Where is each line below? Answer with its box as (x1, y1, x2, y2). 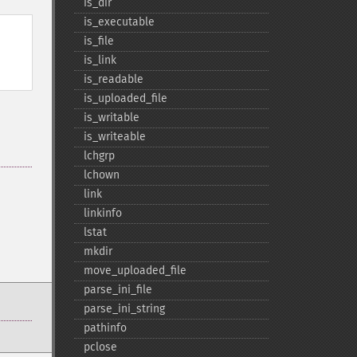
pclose (83, 340, 117, 354)
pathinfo (83, 321, 127, 335)
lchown (83, 168, 120, 182)
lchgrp (83, 149, 115, 163)
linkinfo (83, 206, 122, 220)
